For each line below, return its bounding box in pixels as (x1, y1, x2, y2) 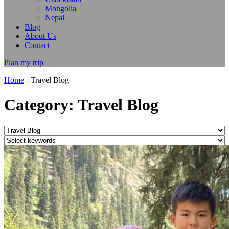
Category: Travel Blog (4, 96, 158, 114)
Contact (25, 41, 50, 50)
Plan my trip (4, 58, 43, 67)
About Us (25, 32, 56, 40)
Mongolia (45, 4, 76, 13)
